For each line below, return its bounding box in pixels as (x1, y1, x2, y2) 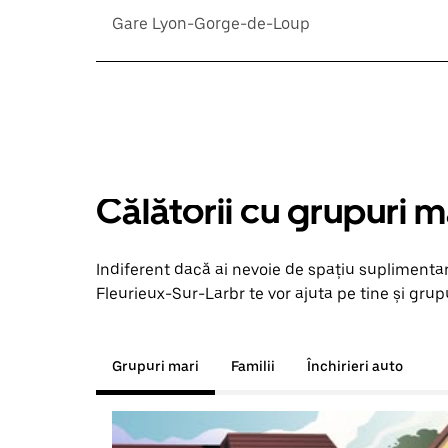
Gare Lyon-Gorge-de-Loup (112, 14, 310, 33)
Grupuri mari (112, 358, 199, 374)
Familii (231, 358, 275, 374)
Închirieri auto (307, 358, 403, 374)
